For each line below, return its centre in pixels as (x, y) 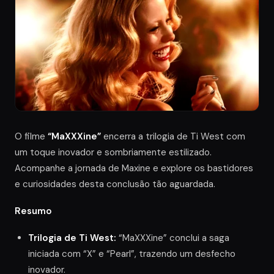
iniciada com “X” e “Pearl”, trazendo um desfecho (132, 254)
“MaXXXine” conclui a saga (173, 238)
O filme (31, 136)
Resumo (33, 211)
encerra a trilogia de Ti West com (173, 136)
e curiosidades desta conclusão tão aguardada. (115, 184)
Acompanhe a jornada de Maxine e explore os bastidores (134, 168)
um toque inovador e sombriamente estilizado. (113, 152)
